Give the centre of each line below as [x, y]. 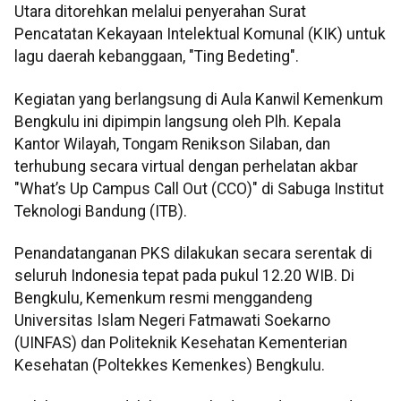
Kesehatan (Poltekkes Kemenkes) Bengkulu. [170, 365]
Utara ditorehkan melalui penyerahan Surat [160, 12]
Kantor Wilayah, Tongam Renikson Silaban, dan [172, 144]
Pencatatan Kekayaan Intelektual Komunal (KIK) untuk [200, 34]
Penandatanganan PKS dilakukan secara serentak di [193, 253]
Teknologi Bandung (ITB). [101, 211]
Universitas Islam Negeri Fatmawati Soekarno [172, 320]
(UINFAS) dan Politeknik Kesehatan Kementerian [181, 342]
